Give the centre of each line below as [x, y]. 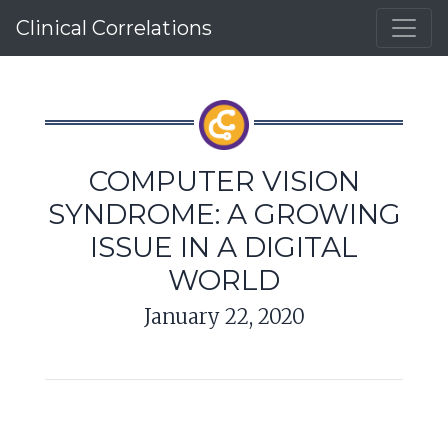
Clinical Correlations [114, 28]
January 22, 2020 [224, 316]
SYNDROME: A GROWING [224, 214]
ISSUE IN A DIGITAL [224, 247]
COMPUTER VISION [224, 181]
